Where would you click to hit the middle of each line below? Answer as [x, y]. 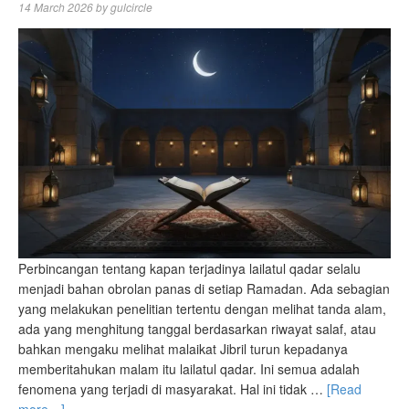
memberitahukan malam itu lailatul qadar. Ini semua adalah [189, 368]
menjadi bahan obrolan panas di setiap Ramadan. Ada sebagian [204, 288]
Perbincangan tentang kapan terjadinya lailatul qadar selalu [189, 268]
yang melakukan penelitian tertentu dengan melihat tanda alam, [202, 308]
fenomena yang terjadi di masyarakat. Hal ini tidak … [173, 388]
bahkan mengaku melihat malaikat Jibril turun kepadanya [183, 348]
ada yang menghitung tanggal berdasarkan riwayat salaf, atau [197, 328]
